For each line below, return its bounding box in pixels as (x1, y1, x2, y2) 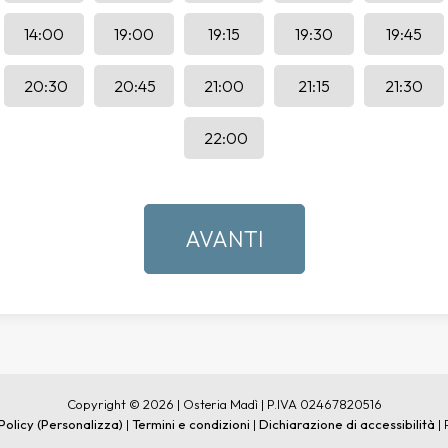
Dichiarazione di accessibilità (259, 416, 435, 432)
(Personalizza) (37, 416, 123, 432)
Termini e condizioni (132, 416, 250, 432)
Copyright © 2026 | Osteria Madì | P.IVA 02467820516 (66, 396, 382, 412)
